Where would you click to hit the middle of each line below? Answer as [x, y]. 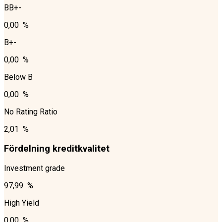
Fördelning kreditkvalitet [57, 149]
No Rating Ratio [31, 112]
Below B [18, 77]
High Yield [22, 203]
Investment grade [34, 168]
